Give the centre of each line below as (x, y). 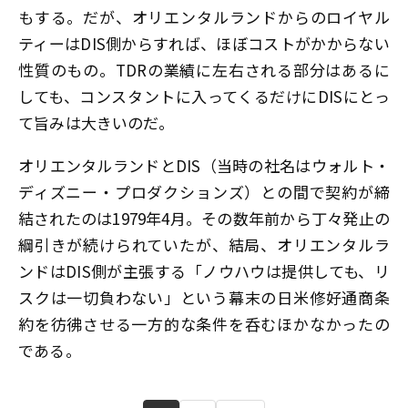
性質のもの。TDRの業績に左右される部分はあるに (204, 69)
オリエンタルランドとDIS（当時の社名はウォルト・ (204, 166)
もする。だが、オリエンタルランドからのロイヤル (204, 16)
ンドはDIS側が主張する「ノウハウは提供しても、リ (204, 271)
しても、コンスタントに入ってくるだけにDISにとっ (204, 96)
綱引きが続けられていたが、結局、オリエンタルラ (204, 245)
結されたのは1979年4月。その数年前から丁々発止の (204, 219)
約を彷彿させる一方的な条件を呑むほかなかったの (204, 324)
